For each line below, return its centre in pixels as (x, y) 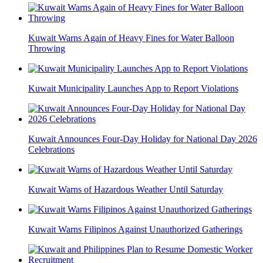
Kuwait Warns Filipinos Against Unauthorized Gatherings (135, 230)
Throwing (47, 49)
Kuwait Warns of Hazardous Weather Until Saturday (126, 190)
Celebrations (51, 150)
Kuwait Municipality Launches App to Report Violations (133, 89)
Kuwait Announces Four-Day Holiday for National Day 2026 (143, 139)
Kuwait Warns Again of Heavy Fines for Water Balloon (131, 38)
